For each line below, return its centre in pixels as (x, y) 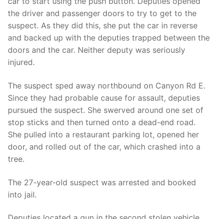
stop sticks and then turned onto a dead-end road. (102, 122)
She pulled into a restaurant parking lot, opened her (103, 135)
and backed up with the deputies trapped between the (109, 38)
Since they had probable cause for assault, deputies (104, 98)
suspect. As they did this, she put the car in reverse (103, 26)
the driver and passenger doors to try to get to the (102, 13)
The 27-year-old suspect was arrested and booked (102, 182)
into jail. (22, 194)
